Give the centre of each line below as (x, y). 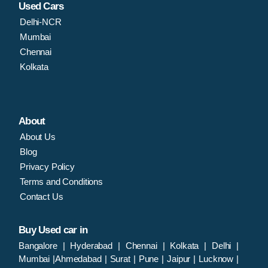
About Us (38, 137)
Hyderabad (94, 246)
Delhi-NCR (41, 22)
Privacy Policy (47, 167)
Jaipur (180, 259)
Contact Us (42, 197)
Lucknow (218, 259)
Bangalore (41, 246)
